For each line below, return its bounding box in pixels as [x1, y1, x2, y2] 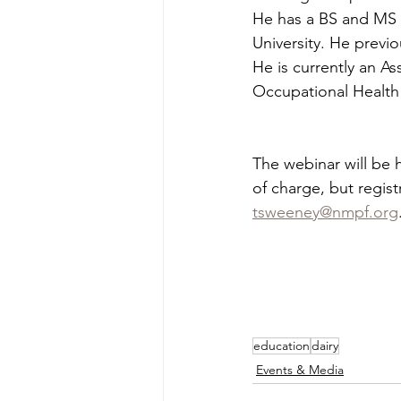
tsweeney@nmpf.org [252, 202, 398, 222]
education [253, 337, 310, 354]
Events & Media [256, 362, 344, 378]
